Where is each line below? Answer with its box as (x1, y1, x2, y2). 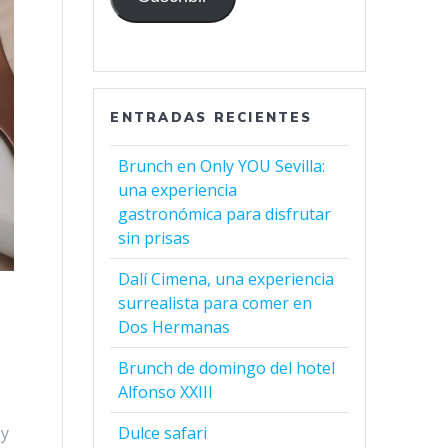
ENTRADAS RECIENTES (110, 109, 313, 126)
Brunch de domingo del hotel (118, 357, 336, 380)
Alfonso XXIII (118, 381, 214, 404)
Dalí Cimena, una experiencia (118, 268, 335, 291)
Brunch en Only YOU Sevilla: (118, 155, 326, 178)
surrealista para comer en (118, 292, 313, 315)
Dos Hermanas (118, 316, 231, 339)
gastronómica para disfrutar (118, 203, 332, 226)
